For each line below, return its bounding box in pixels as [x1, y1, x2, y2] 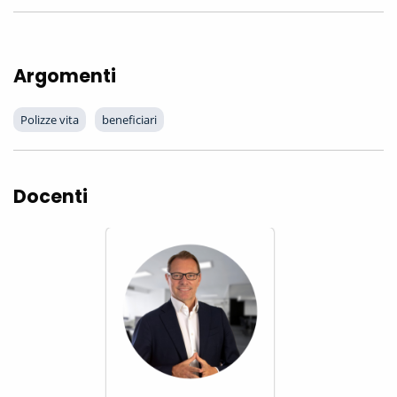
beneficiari [102, 112, 157, 128]
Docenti [13, 183, 88, 210]
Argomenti [13, 63, 116, 90]
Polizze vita [20, 112, 79, 128]
